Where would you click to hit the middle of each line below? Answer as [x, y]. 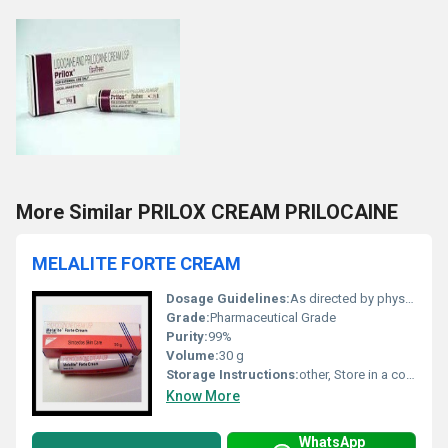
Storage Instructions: [232, 374]
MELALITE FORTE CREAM [136, 263]
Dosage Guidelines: [228, 298]
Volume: [192, 355]
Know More [203, 395]
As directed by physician [347, 298]
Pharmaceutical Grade [273, 317]
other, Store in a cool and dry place [352, 374]
